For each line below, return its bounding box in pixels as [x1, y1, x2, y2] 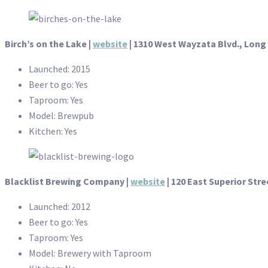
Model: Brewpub [29, 109, 94, 122]
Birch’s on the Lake [5, 38, 87, 50]
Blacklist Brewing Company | [5, 175, 130, 188]
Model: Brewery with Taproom [29, 247, 151, 260]
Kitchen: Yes [29, 125, 77, 138]
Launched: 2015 [29, 63, 90, 75]
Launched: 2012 [29, 200, 90, 213]
